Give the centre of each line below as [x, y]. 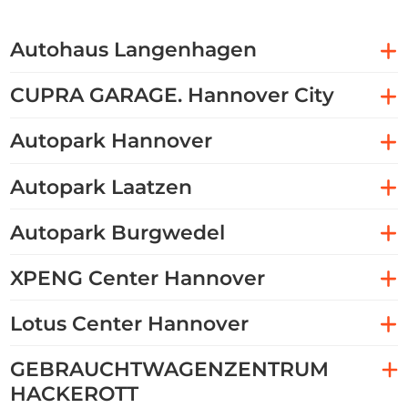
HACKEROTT [74, 393]
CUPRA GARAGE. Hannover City [172, 96]
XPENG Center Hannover [137, 278]
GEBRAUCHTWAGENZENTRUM [169, 369]
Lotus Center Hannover [129, 323]
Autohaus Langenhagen [133, 50]
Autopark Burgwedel [117, 232]
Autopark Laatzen [101, 187]
